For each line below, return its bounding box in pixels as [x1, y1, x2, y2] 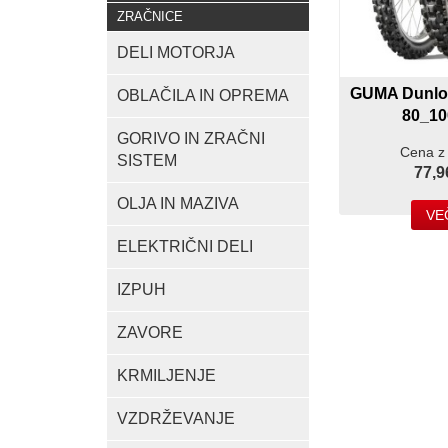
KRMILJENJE [117, 367, 216, 384]
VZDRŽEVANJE [117, 410, 235, 427]
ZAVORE [117, 324, 183, 341]
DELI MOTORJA [117, 44, 235, 61]
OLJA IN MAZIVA [117, 195, 239, 212]
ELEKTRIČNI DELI [117, 238, 253, 255]
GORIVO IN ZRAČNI [117, 130, 265, 147]
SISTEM [117, 152, 177, 169]
